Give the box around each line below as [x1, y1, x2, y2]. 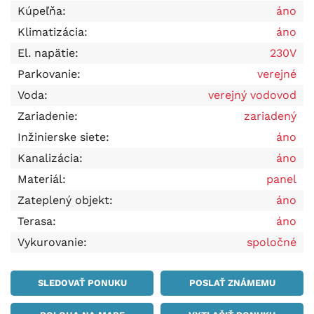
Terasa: [18, 214, 56, 228]
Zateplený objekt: [18, 193, 113, 207]
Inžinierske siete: [18, 130, 109, 144]
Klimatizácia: [18, 25, 88, 39]
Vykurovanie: [18, 235, 87, 249]
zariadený [244, 109, 296, 123]
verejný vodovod [208, 88, 296, 102]
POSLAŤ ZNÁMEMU [189, 277, 275, 288]
